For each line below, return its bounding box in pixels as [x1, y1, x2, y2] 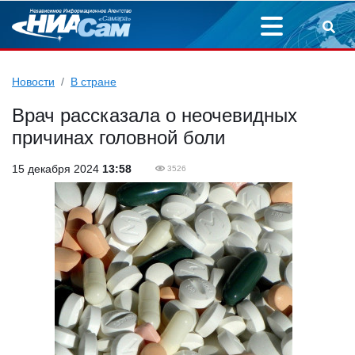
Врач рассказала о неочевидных [12, 105, 297, 126]
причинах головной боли [12, 127, 225, 148]
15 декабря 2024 [12, 162, 102, 175]
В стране [71, 75, 116, 88]
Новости [12, 75, 55, 88]
